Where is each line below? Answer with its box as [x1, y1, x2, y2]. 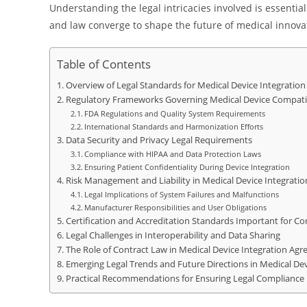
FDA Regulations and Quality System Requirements [84, 108, 266, 119]
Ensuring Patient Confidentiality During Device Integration [84, 162, 291, 172]
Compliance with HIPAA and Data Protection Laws [84, 149, 262, 159]
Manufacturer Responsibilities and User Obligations [84, 202, 267, 212]
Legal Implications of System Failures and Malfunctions [84, 189, 280, 199]
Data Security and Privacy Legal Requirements [65, 134, 252, 146]
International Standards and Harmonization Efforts [84, 121, 264, 132]
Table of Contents [57, 56, 151, 73]
